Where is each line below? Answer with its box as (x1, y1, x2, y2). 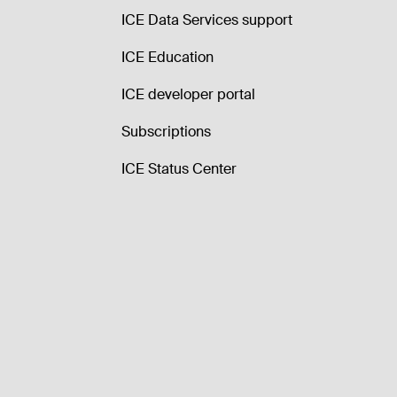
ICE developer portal (121, 85, 256, 104)
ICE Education (121, 48, 214, 66)
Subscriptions (121, 122, 212, 141)
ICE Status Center (121, 160, 237, 178)
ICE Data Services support (121, 11, 293, 29)
